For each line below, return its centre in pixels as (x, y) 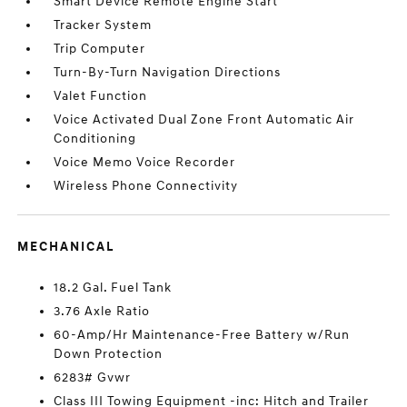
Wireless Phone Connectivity (146, 186)
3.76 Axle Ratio (102, 311)
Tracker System (103, 25)
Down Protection (109, 354)
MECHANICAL (66, 247)
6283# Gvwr (93, 377)
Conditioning (95, 139)
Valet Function (101, 96)
